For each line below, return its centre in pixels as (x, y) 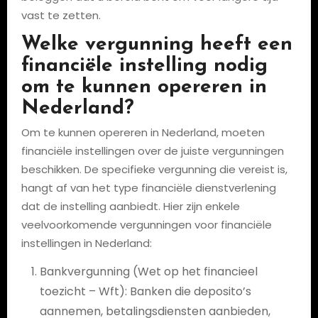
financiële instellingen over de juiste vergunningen (152, 151)
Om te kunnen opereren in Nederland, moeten (143, 132)
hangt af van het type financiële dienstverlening (148, 188)
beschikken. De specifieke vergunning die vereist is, (154, 169)
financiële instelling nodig (144, 66)
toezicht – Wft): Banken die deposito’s (145, 291)
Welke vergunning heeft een (157, 44)
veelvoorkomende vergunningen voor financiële (146, 225)
